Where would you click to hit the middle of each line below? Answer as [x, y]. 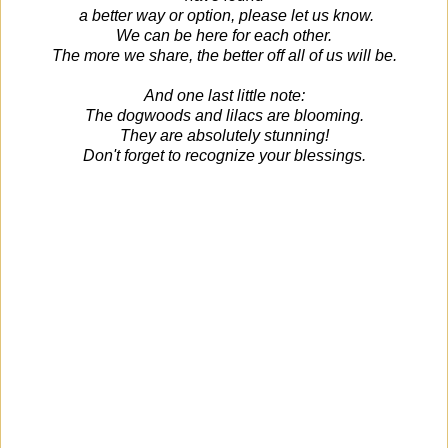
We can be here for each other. [224, 35]
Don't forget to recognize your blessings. [224, 155]
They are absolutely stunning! [224, 135]
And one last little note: [224, 95]
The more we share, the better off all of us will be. [224, 55]
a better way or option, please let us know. [224, 15]
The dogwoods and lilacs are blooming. [224, 115]
